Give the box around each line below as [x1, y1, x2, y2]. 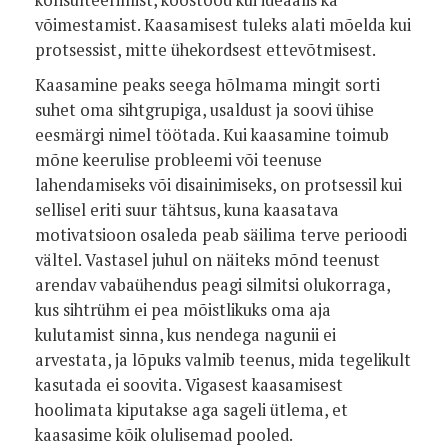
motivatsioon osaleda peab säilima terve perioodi [35, 224, 407, 246]
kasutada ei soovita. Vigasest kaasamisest [35, 374, 343, 396]
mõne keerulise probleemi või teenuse [35, 149, 322, 171]
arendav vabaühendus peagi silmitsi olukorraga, [35, 274, 390, 296]
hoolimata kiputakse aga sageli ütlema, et [35, 399, 348, 421]
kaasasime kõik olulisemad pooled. [35, 424, 293, 446]
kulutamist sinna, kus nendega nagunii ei [35, 324, 336, 346]
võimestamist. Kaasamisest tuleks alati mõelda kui [35, 14, 411, 36]
